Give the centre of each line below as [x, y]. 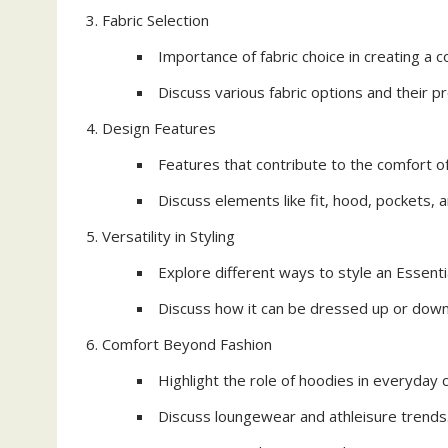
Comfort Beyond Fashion [187, 344]
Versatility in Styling [168, 236]
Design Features [159, 128]
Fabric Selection [155, 20]
